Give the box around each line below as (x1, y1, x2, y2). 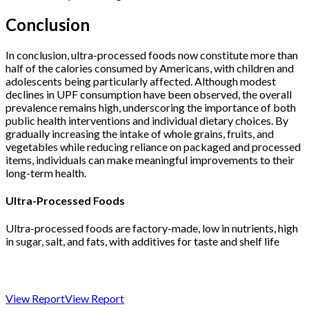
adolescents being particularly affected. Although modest (6, 74, 276, 88)
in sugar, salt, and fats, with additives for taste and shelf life (6, 235, 279, 248)
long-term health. (6, 166, 86, 179)
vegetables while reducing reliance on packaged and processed (6, 139, 301, 153)
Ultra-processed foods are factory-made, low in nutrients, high (6, 221, 298, 235)
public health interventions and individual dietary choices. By (6, 113, 288, 127)
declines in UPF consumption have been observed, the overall (6, 87, 292, 101)
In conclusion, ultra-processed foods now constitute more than (6, 48, 298, 61)
